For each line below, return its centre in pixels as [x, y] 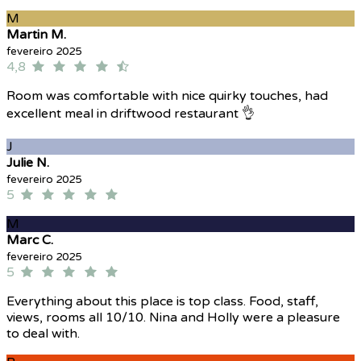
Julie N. [28, 163]
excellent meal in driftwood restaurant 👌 [131, 114]
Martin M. [36, 35]
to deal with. [43, 334]
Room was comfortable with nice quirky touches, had [167, 96]
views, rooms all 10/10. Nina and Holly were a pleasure [173, 318]
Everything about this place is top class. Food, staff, [162, 302]
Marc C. [30, 241]
